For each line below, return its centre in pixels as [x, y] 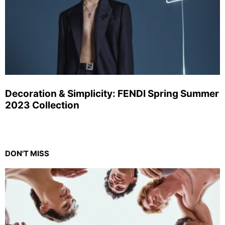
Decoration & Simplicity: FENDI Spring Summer [112, 93]
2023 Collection [42, 105]
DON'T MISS [27, 153]
